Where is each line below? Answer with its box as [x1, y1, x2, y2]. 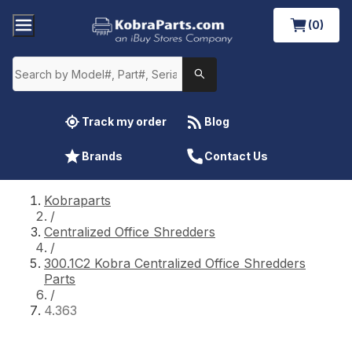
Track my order [82, 114, 167, 128]
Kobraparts [44, 192, 111, 208]
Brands [82, 148, 123, 163]
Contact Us [204, 148, 268, 163]
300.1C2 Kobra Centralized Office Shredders [44, 255, 306, 271]
